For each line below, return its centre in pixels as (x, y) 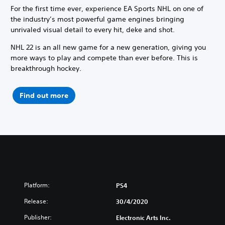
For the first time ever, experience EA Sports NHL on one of (107, 8)
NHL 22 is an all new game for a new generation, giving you (108, 47)
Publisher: (38, 217)
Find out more (44, 96)
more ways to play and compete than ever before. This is (104, 58)
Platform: (37, 185)
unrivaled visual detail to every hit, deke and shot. (93, 29)
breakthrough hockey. (46, 68)
